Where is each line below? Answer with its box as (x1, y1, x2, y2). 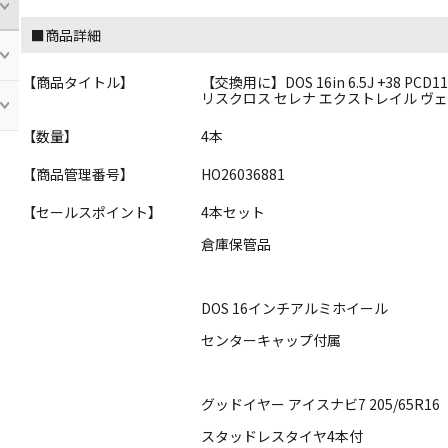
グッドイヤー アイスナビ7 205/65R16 (201, 393, 441, 414)
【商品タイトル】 (22, 71, 135, 92)
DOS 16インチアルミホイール (201, 297, 389, 318)
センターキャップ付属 (201, 329, 342, 350)
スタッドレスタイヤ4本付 (201, 425, 364, 446)
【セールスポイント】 (22, 201, 163, 222)
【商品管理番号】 (22, 163, 135, 184)
